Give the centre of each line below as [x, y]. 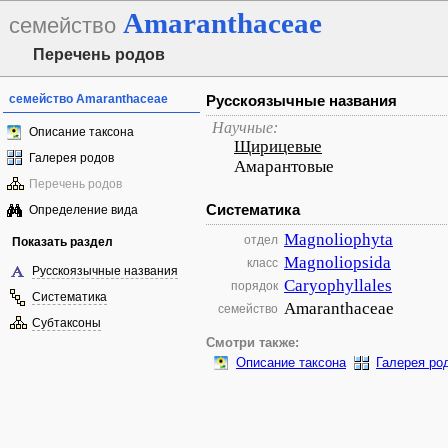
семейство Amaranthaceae [88, 99]
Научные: [245, 127]
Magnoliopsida [337, 262]
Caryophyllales [338, 285]
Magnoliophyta [338, 239]
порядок [254, 286]
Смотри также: [252, 343]
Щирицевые [278, 146]
